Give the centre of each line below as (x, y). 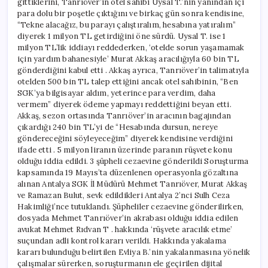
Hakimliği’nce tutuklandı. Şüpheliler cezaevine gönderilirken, (131, 206)
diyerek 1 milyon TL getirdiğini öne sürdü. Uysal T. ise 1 (122, 36)
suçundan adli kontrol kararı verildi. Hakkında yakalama (122, 240)
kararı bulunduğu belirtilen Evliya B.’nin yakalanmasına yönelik (134, 252)
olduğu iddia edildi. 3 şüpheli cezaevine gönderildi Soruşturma (133, 161)
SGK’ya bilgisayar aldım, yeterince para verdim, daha (117, 93)
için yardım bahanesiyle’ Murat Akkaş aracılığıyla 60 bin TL (128, 59)
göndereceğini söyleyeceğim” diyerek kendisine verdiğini (125, 138)
